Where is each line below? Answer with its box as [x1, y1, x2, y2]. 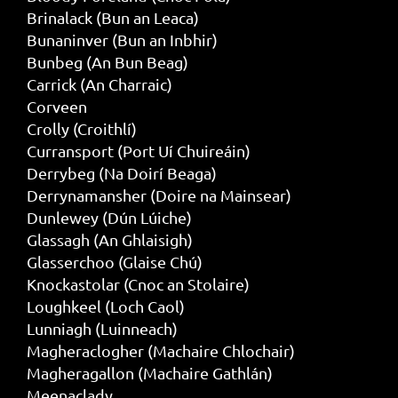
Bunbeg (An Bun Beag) [26, 52, 188, 71]
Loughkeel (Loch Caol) [26, 296, 185, 315]
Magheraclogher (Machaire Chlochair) [26, 340, 295, 360]
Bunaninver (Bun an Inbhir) [26, 29, 218, 49]
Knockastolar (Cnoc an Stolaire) [26, 274, 250, 293]
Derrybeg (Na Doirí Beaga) [26, 163, 217, 182]
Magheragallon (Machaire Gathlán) [26, 362, 273, 382]
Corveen [26, 96, 87, 115]
